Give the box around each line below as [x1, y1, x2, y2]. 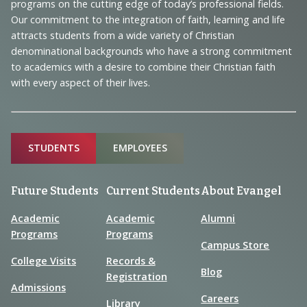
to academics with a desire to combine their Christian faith [11, 60, 275, 73]
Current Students [106, 184, 200, 197]
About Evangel [201, 184, 282, 197]
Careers [201, 291, 239, 305]
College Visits [11, 254, 76, 267]
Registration [106, 269, 167, 283]
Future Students [11, 184, 99, 197]
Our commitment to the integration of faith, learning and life [11, 12, 285, 26]
